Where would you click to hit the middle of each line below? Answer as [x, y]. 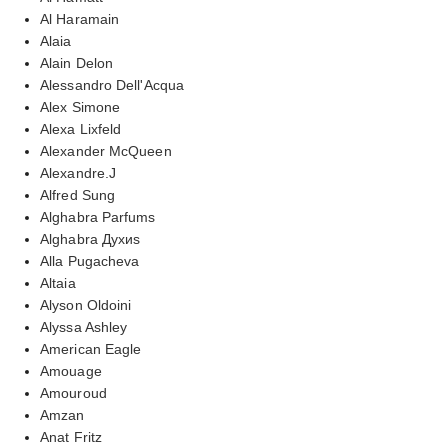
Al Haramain [80, 18]
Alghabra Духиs [90, 238]
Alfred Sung [78, 194]
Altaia [58, 282]
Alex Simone [80, 106]
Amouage [71, 370]
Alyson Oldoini [86, 304]
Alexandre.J [78, 172]
